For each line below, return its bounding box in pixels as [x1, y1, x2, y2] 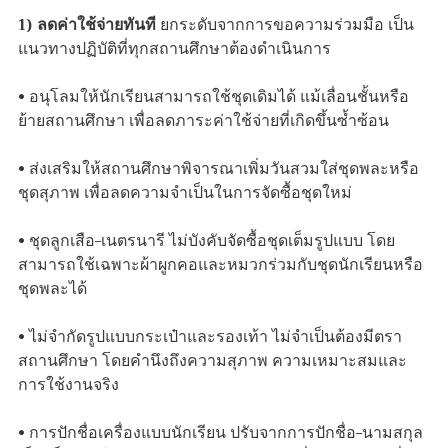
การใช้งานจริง [18, 375, 119, 396]
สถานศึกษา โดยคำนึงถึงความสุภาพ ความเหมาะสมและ [18, 351, 407, 372]
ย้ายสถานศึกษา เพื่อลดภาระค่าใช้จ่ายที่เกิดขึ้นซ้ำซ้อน [18, 111, 389, 132]
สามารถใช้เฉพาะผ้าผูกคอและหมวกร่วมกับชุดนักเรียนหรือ [18, 255, 423, 276]
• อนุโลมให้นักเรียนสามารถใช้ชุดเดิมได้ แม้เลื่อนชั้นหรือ [18, 87, 409, 108]
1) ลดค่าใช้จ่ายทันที [18, 15, 156, 36]
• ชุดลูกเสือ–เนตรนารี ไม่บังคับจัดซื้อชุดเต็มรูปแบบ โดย [18, 231, 395, 252]
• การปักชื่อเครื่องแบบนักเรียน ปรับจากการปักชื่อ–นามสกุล [18, 423, 423, 444]
